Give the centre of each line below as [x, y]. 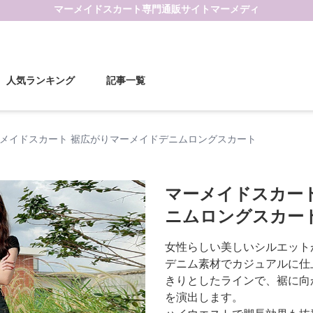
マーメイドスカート [98, 9]
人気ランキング [40, 81]
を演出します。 [204, 297]
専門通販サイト [176, 9]
